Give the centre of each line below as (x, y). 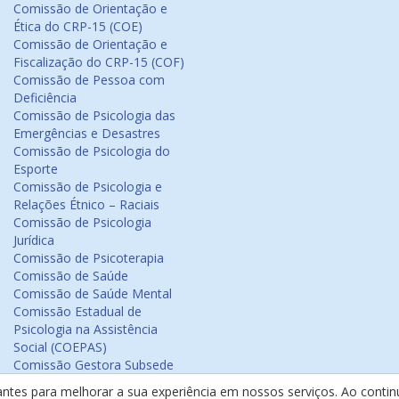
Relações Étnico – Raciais (86, 204)
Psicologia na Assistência (85, 329)
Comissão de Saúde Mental (93, 293)
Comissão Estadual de (77, 311)
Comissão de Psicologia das (94, 115)
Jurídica (34, 240)
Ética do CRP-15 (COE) (78, 26)
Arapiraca (41, 383)
